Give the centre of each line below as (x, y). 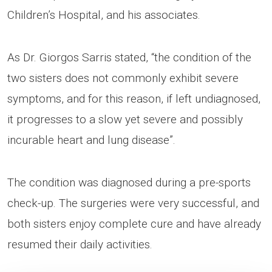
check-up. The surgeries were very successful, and (133, 203)
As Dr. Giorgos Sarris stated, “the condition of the (129, 57)
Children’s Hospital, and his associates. (104, 15)
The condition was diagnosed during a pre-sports (129, 182)
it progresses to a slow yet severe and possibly (125, 119)
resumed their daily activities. (80, 244)
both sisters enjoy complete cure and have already (134, 223)
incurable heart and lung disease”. (91, 140)
